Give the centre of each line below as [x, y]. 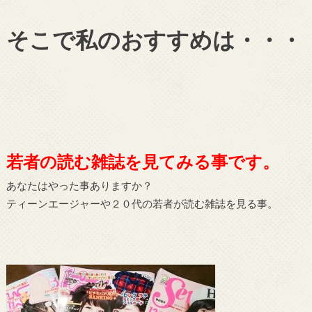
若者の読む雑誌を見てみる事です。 [142, 161]
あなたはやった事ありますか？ [79, 185]
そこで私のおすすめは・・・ [154, 40]
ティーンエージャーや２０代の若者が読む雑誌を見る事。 [142, 203]
